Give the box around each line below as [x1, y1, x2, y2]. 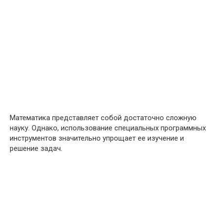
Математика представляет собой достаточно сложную [10, 113, 197, 122]
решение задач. [10, 144, 62, 153]
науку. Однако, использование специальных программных [10, 124, 206, 132]
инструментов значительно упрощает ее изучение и [10, 134, 184, 143]
